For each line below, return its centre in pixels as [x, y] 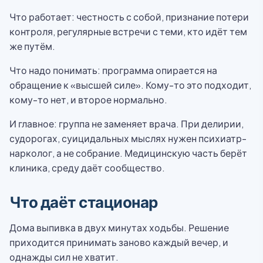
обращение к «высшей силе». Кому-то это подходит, [130, 85]
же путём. [32, 46]
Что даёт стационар [84, 202]
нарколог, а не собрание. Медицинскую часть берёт [128, 153]
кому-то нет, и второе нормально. [88, 100]
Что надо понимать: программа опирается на [113, 70]
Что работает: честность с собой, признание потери [129, 17]
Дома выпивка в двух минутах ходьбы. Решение [119, 227]
